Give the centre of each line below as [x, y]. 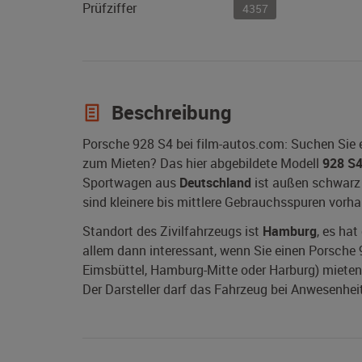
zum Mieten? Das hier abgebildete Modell [202, 164]
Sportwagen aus [131, 183]
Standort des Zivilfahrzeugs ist [173, 232]
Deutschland [215, 183]
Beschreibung [169, 113]
